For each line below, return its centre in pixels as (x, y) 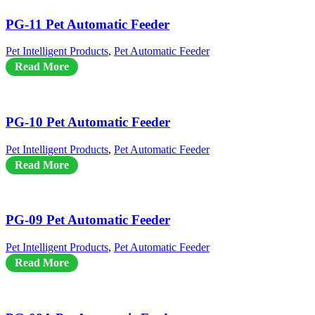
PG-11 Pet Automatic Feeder (88, 24)
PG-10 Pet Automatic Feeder (88, 122)
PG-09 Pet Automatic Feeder (88, 220)
